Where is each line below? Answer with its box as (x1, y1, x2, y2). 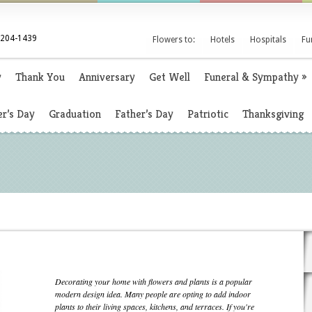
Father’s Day (115, 107, 173, 121)
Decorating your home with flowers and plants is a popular (55, 276, 252, 287)
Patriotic (187, 107, 228, 121)
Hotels (210, 35, 235, 45)
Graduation (49, 107, 101, 121)
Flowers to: (153, 35, 195, 45)
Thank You (15, 70, 65, 84)
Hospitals (250, 35, 286, 45)
